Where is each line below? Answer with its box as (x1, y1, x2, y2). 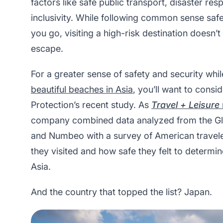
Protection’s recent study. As (31, 99, 151, 110)
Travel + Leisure (151, 99, 220, 110)
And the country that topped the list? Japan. (31, 186, 212, 197)
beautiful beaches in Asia (31, 84, 133, 95)
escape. (31, 43, 66, 54)
